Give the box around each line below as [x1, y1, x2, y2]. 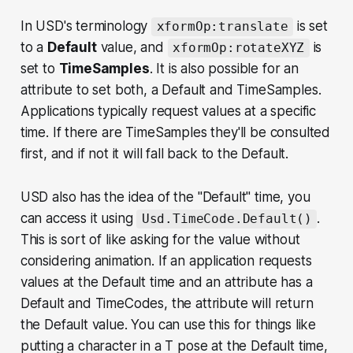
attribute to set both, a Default [20, 82, 210, 98]
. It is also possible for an [149, 61, 299, 77]
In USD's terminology [20, 18, 152, 35]
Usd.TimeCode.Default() [141, 211, 313, 227]
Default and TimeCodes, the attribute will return [20, 295, 314, 312]
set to [20, 61, 59, 77]
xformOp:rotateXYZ [173, 40, 305, 56]
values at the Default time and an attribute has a [20, 274, 313, 291]
